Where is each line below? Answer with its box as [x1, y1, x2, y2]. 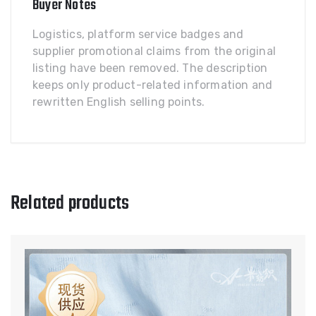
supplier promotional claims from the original [32, 44, 276, 58]
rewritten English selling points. [32, 95, 205, 109]
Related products [11, 188, 130, 219]
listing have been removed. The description [32, 61, 268, 75]
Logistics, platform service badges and [32, 28, 244, 41]
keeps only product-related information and [32, 78, 273, 92]
